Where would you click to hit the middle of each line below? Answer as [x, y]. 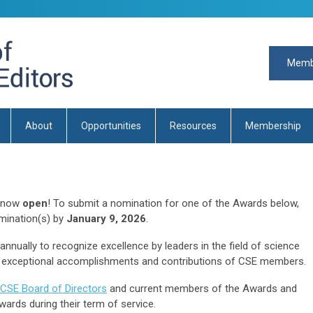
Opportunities [111, 126]
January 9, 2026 [106, 219]
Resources [193, 126]
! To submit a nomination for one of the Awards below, [173, 203]
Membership [273, 126]
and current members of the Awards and [202, 289]
